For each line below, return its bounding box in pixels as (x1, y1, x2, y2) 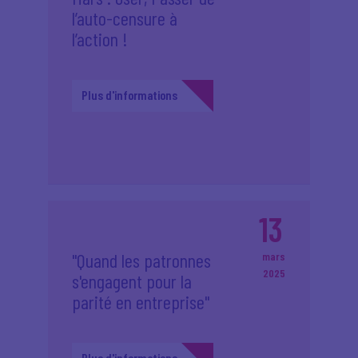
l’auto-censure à (72, 6, 177, 30)
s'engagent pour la (72, 269, 192, 292)
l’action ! (72, 27, 128, 50)
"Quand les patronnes (72, 249, 211, 272)
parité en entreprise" (72, 290, 209, 313)
